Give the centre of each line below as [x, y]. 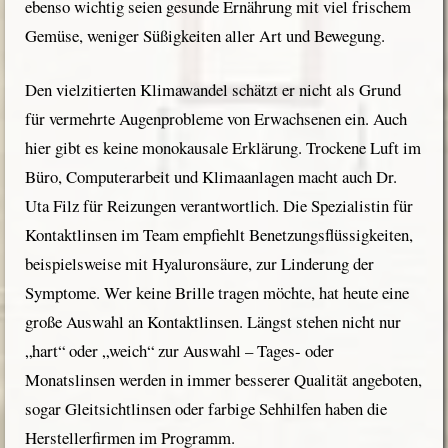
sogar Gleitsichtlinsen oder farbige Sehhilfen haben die [206, 409]
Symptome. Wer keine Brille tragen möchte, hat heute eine [217, 293]
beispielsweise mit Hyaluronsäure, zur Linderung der [199, 264]
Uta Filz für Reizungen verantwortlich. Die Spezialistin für [219, 206]
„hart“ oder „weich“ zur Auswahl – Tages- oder [179, 351]
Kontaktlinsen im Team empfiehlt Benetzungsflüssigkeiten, [219, 235]
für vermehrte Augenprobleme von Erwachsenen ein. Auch [216, 119]
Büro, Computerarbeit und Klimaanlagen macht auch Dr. [211, 177]
